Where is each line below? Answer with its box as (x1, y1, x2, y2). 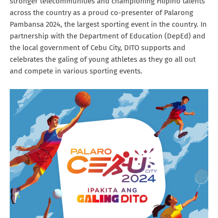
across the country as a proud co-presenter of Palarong (10, 8, 193, 17)
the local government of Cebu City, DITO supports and (10, 43, 185, 52)
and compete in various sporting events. (10, 66, 145, 75)
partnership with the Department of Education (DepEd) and (10, 31, 205, 40)
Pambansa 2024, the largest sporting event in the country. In (10, 19, 207, 29)
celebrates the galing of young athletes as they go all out (10, 54, 196, 64)
